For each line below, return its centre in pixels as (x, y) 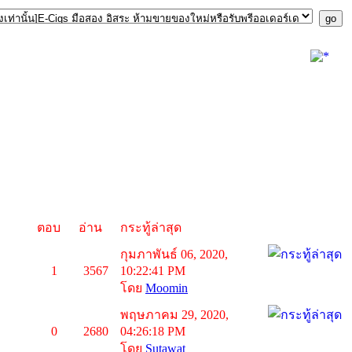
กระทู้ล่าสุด (151, 227)
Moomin (167, 288)
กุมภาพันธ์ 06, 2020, (174, 254)
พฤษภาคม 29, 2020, (174, 314)
